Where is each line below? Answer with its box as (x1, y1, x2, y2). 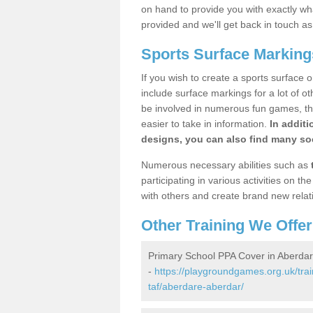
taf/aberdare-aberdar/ (148, 281, 244, 292)
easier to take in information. (141, 118, 270, 129)
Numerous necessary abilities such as (141, 159, 311, 170)
